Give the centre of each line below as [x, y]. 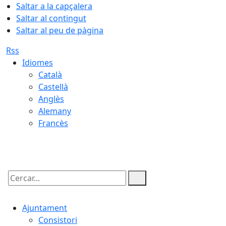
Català [50, 75]
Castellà [53, 87]
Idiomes [38, 63]
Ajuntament [45, 208]
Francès [53, 123]
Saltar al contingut [51, 18]
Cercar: [19, 187]
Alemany [55, 111]
